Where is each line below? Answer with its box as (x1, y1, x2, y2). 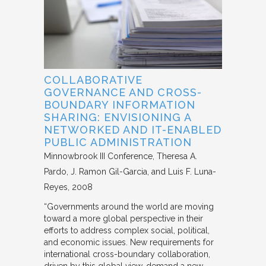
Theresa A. (157, 151, 197, 161)
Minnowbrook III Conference (44, 151, 153, 161)
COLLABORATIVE (44, 73, 142, 86)
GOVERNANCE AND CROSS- (44, 85, 202, 99)
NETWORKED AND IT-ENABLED (44, 123, 221, 136)
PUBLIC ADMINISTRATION (44, 135, 192, 148)
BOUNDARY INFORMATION (44, 98, 195, 111)
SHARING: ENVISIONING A (44, 110, 191, 123)
